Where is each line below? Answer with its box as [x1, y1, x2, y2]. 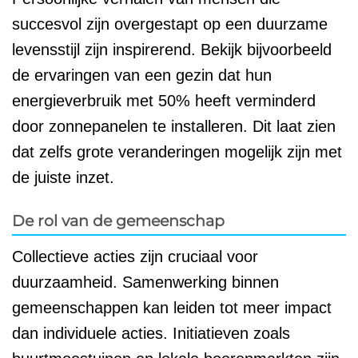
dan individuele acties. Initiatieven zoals [12, 324, 290, 343]
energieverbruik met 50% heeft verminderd [12, 92, 316, 110]
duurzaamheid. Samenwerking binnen [12, 273, 279, 292]
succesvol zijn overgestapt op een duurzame [12, 15, 328, 34]
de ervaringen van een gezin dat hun [12, 66, 272, 85]
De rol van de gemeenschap [12, 211, 225, 231]
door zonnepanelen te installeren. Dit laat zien [12, 117, 336, 136]
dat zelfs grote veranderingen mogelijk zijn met [12, 143, 342, 161]
